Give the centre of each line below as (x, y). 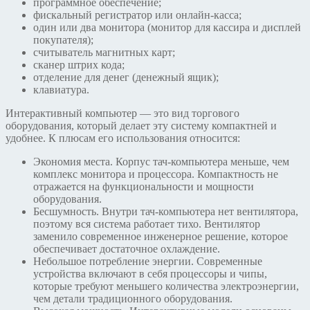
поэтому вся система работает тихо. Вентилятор (147, 224)
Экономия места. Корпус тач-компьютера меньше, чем (161, 162)
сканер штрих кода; (79, 65)
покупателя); (63, 40)
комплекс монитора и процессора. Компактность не (156, 174)
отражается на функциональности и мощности (144, 187)
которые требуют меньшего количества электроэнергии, (166, 286)
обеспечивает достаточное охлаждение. (127, 249)
